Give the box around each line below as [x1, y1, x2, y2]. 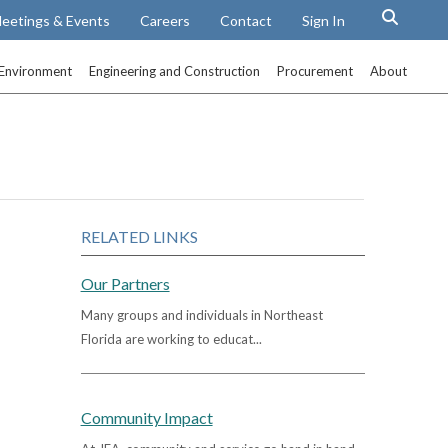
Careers [140, 11, 191, 29]
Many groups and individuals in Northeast [80, 306, 323, 323]
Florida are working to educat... [80, 330, 262, 347]
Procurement [277, 63, 354, 79]
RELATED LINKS [80, 226, 198, 246]
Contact [220, 11, 273, 29]
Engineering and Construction [89, 63, 261, 79]
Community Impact [80, 408, 213, 427]
